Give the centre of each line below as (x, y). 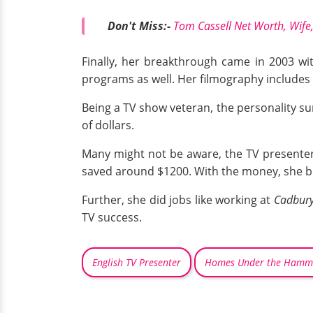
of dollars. (109, 125)
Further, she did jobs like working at (176, 200)
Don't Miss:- (139, 26)
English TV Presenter (137, 263)
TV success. (113, 218)
